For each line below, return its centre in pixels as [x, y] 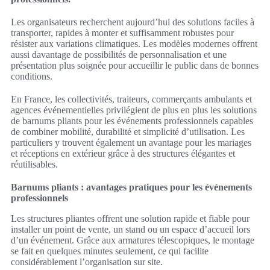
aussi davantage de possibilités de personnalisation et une [119, 54]
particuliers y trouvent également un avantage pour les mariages [131, 142]
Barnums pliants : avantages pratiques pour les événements [131, 187]
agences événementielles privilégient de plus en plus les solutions [134, 110]
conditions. [32, 76]
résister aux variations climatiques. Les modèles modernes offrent [134, 43]
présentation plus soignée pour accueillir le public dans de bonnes [135, 65]
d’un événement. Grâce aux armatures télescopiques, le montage [133, 240]
